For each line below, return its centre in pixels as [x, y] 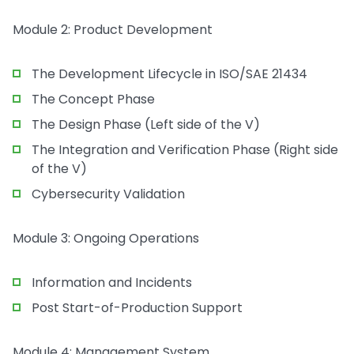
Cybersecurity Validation [108, 194]
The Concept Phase [93, 99]
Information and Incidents [112, 282]
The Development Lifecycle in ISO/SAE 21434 [169, 74]
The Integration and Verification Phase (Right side [185, 150]
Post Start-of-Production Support [137, 308]
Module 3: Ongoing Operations [106, 238]
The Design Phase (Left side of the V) [146, 124]
